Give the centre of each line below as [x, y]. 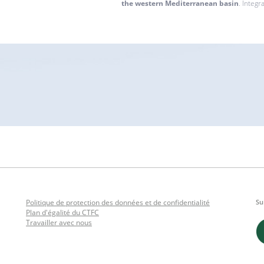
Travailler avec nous [59, 223]
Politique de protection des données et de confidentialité [118, 203]
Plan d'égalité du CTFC [62, 213]
